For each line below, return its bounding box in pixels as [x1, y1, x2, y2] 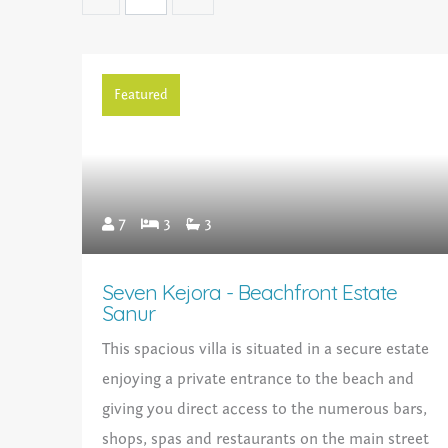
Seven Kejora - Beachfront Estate [102, 279, 398, 306]
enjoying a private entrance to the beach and [102, 370, 415, 389]
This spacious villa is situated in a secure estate [102, 340, 430, 359]
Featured [114, 87, 169, 104]
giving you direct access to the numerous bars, [102, 400, 428, 419]
